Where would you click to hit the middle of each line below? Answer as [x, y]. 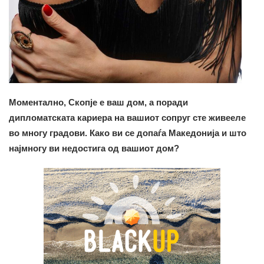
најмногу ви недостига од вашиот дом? [94, 148]
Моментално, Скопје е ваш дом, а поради [98, 102]
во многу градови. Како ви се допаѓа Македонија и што [128, 133]
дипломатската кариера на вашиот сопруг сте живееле [127, 117]
